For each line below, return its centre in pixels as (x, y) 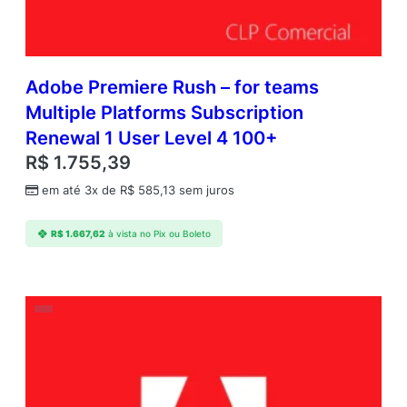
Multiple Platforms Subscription (164, 113)
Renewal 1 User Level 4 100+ (151, 139)
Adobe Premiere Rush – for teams (172, 88)
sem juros (205, 191)
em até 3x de (81, 191)
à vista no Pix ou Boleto (159, 233)
